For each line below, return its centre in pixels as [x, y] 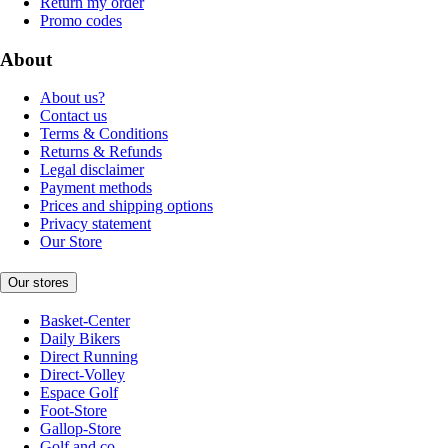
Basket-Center [85, 320]
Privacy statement [95, 224]
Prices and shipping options [126, 206]
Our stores [38, 283]
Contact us [73, 116]
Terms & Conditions [104, 134]
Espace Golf [79, 392]
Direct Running [89, 356]
